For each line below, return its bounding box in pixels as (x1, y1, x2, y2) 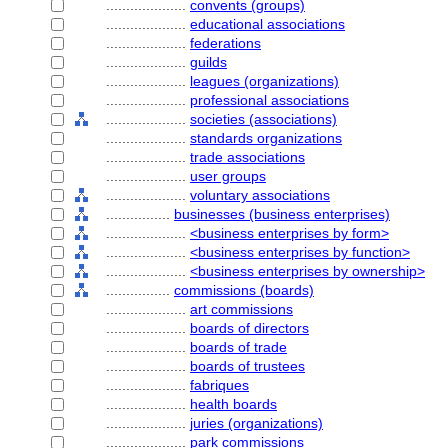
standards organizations (190, 130, 342, 146)
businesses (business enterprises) (174, 206, 390, 222)
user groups (190, 168, 266, 184)
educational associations (190, 16, 345, 32)
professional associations (190, 92, 349, 108)
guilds (190, 54, 227, 70)
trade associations (190, 149, 305, 165)
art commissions (190, 301, 293, 317)
